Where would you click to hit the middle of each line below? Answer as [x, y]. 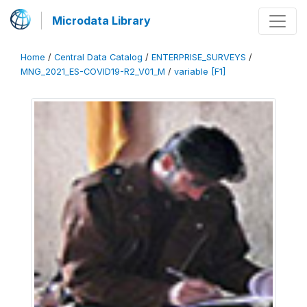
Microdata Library [101, 21]
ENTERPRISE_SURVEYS [199, 57]
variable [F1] [200, 72]
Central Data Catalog [98, 57]
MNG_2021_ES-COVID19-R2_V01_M [93, 72]
